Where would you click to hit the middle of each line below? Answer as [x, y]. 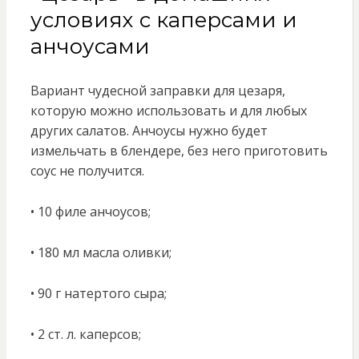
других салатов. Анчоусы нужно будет [149, 131]
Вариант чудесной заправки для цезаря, [157, 91]
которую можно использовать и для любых [168, 111]
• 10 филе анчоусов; [90, 212]
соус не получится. [87, 171]
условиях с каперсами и [163, 20]
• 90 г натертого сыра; [98, 294]
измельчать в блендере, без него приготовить [179, 151]
